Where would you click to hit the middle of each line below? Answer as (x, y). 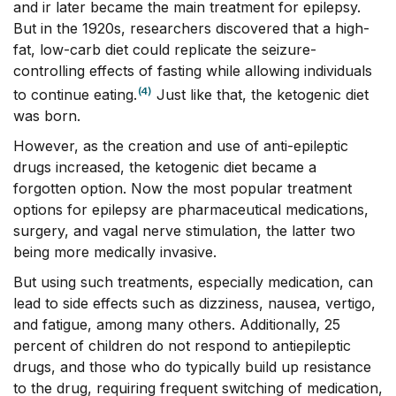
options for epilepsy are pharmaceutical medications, (191, 210)
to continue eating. (75, 95)
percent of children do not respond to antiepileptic (182, 346)
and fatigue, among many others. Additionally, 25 (177, 325)
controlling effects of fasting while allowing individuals (193, 71)
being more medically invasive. (115, 252)
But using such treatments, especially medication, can (193, 282)
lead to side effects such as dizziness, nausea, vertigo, (194, 304)
